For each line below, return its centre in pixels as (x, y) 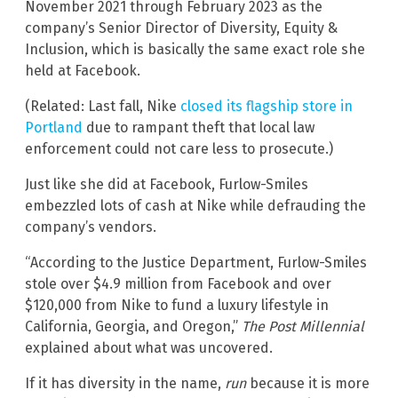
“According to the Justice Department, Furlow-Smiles (196, 262)
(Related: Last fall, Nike (103, 106)
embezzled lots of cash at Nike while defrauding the (195, 205)
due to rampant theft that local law (199, 127)
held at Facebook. (83, 70)
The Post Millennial (303, 326)
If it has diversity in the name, (125, 383)
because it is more (308, 383)
